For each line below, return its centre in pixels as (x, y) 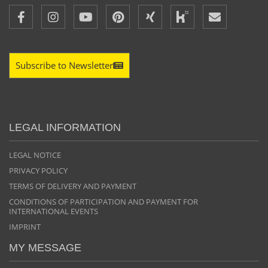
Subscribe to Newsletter (64, 65)
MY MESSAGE (45, 247)
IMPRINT (25, 226)
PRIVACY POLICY (38, 170)
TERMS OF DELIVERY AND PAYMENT (73, 186)
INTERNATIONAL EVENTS (54, 211)
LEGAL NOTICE (35, 155)
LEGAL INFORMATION (65, 127)
